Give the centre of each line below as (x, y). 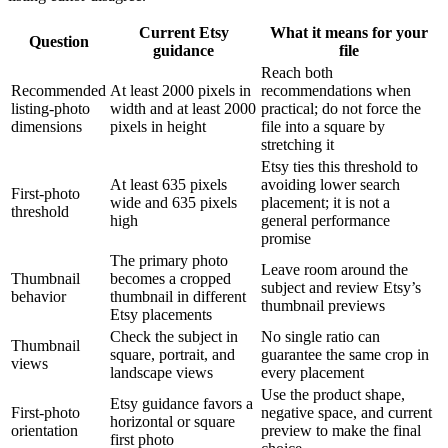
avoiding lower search (330, 184)
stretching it (297, 144)
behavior (38, 296)
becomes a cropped (170, 278)
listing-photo (50, 108)
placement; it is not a (325, 202)
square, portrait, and (172, 354)
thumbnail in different (178, 296)
